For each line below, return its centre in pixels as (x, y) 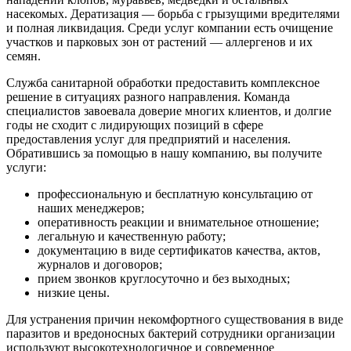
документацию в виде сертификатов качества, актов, (179, 251)
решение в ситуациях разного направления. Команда (148, 97)
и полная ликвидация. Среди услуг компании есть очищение (170, 28)
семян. (24, 56)
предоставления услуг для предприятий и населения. (148, 139)
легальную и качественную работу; (132, 237)
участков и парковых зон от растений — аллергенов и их (159, 42)
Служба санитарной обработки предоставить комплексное (163, 83)
